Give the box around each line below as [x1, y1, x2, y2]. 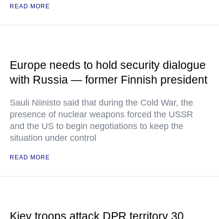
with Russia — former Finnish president [10, 73, 207, 86]
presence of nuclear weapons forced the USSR [10, 109, 193, 119]
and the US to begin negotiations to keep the [10, 121, 183, 131]
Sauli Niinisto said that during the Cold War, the [10, 98, 193, 108]
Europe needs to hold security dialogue [10, 59, 206, 71]
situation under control [10, 133, 96, 143]
